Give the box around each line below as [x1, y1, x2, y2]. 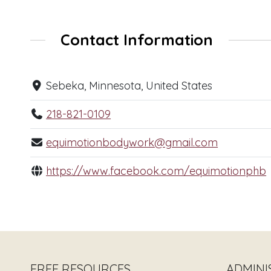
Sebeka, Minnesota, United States [46, 79, 213, 93]
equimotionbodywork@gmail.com [46, 135, 218, 150]
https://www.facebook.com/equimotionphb [46, 164, 267, 178]
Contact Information [60, 30, 214, 50]
